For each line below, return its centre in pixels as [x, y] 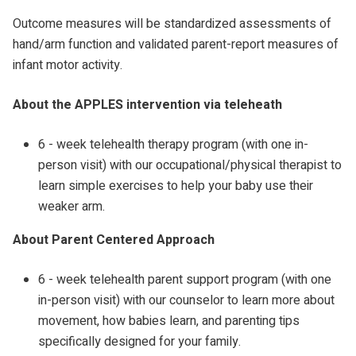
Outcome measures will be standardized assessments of [172, 23]
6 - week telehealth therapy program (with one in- [173, 144]
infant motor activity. [68, 65]
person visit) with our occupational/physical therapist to [190, 165]
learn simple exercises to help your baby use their [176, 186]
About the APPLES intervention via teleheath [147, 104]
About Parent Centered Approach [114, 240]
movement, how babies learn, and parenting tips [169, 321]
